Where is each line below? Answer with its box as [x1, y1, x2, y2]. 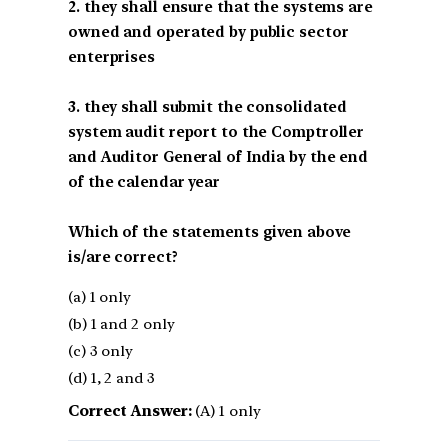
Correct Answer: [68, 401, 192, 420]
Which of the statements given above [68, 222, 351, 241]
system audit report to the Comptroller [68, 122, 365, 141]
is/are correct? [68, 247, 178, 266]
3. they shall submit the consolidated [68, 97, 348, 116]
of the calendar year [68, 172, 220, 191]
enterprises [68, 47, 155, 66]
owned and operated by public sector [68, 22, 349, 41]
